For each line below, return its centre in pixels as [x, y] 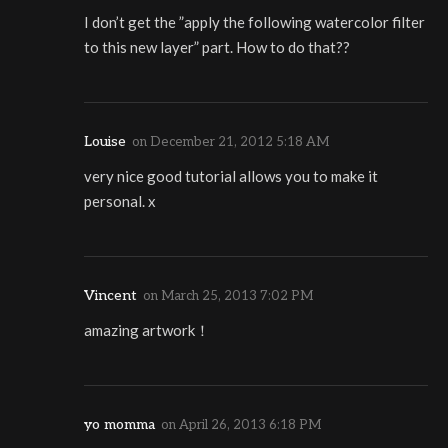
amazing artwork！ [147, 330]
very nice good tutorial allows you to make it [231, 176]
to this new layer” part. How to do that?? [217, 47]
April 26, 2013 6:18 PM [250, 425]
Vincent [110, 296]
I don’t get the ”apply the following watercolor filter [254, 22]
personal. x [120, 201]
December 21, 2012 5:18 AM [239, 142]
